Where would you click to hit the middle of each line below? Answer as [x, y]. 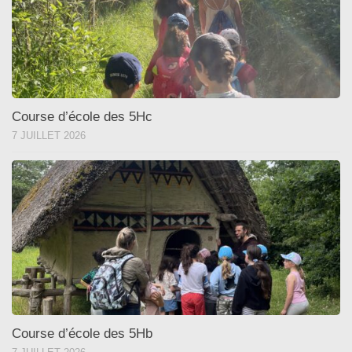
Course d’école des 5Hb [82, 333]
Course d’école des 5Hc [82, 116]
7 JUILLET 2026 [49, 135]
